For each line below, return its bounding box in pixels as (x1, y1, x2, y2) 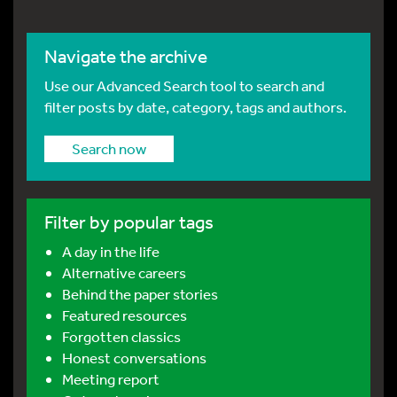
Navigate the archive (44, 45, 207, 67)
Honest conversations (62, 348, 206, 367)
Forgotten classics (62, 327, 181, 346)
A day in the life (62, 242, 160, 261)
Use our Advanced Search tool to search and (44, 76, 324, 95)
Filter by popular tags (44, 211, 214, 233)
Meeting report (62, 370, 160, 388)
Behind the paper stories (62, 284, 218, 303)
